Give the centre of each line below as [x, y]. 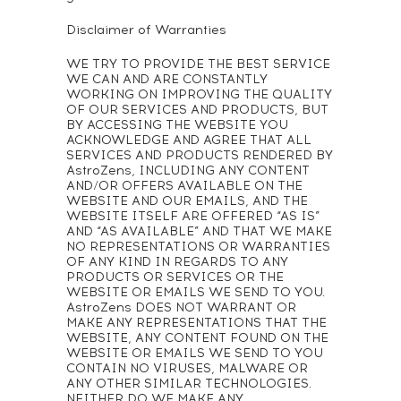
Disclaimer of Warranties [146, 30]
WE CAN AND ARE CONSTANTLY [167, 79]
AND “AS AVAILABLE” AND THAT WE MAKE [199, 231]
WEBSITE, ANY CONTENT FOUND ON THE [197, 338]
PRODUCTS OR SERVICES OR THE [175, 277]
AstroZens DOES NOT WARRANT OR [181, 307]
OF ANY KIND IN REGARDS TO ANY [177, 262]
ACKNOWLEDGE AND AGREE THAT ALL [189, 140]
